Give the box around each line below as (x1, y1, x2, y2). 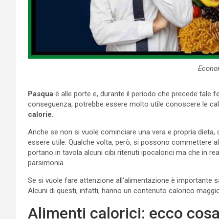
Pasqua (28, 89, 53, 98)
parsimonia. (28, 158, 65, 167)
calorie (28, 109, 52, 119)
